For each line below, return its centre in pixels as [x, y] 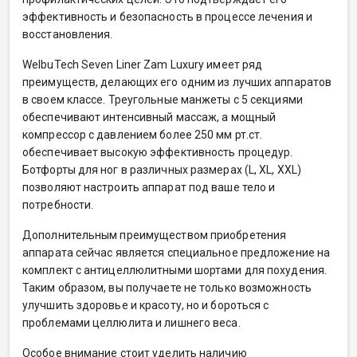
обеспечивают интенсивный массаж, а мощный [149, 117]
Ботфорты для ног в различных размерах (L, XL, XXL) [162, 169]
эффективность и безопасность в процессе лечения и [167, 16]
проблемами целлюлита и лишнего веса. [131, 322]
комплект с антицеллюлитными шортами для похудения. [175, 270]
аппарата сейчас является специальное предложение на [177, 252]
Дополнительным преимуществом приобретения [155, 235]
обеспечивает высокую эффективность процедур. [158, 152]
